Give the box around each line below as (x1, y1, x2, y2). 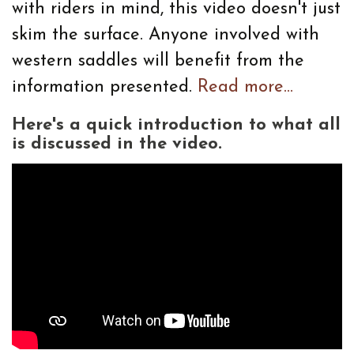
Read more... (198, 78, 293, 96)
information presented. (12, 78, 198, 96)
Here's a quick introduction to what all (12, 116, 341, 134)
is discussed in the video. (12, 135, 222, 153)
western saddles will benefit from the (12, 52, 304, 70)
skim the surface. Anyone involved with (12, 26, 319, 44)
